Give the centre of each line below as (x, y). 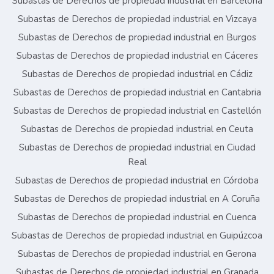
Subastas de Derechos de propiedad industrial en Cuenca (137, 217)
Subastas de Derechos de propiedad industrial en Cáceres (137, 56)
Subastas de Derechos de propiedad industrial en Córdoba (137, 181)
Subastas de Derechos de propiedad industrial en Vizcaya (137, 19)
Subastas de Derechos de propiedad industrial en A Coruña (137, 199)
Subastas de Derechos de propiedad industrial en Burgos (137, 38)
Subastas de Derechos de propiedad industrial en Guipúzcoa (137, 236)
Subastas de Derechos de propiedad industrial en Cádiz (137, 74)
